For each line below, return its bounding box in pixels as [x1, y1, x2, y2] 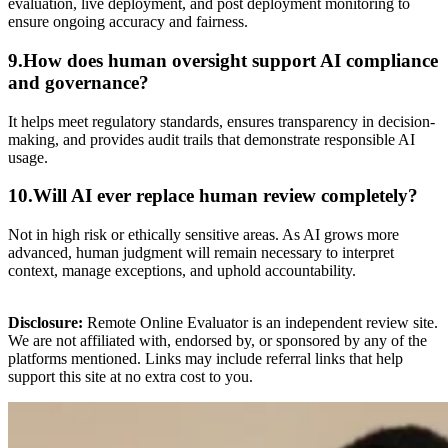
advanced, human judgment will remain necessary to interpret [8, 244, 394, 261]
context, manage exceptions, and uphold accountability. [8, 262, 356, 279]
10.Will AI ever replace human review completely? [8, 185, 418, 207]
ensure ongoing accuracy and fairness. [8, 13, 248, 31]
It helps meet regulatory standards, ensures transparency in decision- [8, 112, 435, 130]
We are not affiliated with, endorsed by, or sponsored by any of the [8, 332, 427, 349]
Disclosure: [8, 314, 83, 331]
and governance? [8, 71, 149, 93]
